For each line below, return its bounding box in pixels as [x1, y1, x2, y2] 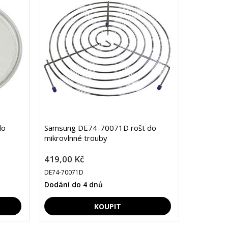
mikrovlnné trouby [44, 133, 107, 144]
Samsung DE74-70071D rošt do [44, 123, 156, 133]
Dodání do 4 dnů [44, 180, 103, 190]
